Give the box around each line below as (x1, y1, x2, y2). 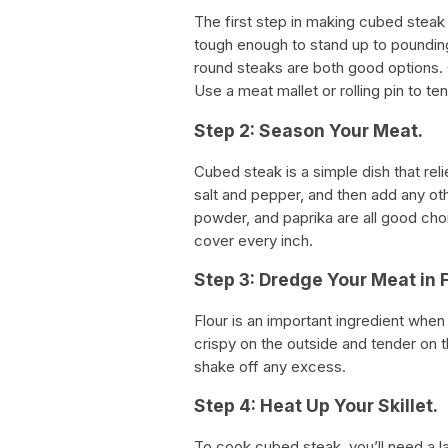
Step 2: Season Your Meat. (194, 119, 423, 141)
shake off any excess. (194, 356, 346, 376)
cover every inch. (194, 230, 313, 250)
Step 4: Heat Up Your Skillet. (194, 395, 438, 417)
